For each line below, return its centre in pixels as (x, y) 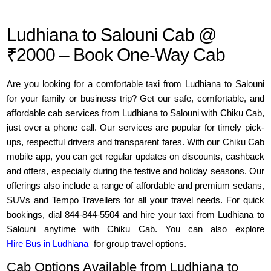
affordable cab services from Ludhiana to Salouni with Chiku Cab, (135, 113)
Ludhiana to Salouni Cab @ (112, 35)
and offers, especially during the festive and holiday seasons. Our (135, 171)
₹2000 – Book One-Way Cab (116, 55)
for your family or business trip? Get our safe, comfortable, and (135, 99)
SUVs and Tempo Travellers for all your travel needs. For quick (135, 200)
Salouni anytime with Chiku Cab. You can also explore (135, 229)
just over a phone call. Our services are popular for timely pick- (135, 128)
